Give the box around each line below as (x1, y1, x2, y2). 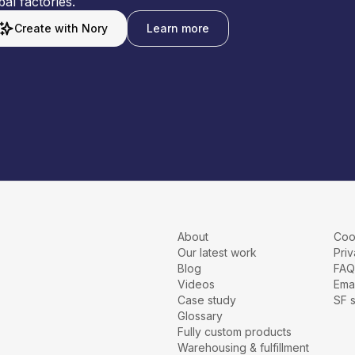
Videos (177, 277, 215, 291)
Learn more (147, 21, 209, 35)
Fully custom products (177, 325, 292, 338)
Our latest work (177, 246, 257, 259)
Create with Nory (14, 21, 108, 35)
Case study (177, 293, 236, 307)
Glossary (177, 309, 223, 323)
